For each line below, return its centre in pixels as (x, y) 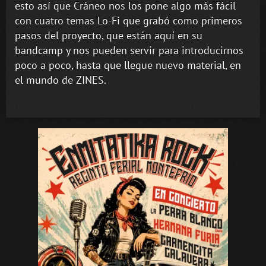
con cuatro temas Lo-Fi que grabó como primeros (129, 20)
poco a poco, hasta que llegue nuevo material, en (128, 65)
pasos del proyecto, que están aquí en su (109, 35)
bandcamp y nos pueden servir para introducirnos (129, 50)
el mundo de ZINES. (61, 80)
